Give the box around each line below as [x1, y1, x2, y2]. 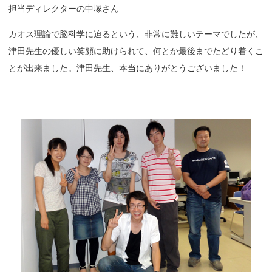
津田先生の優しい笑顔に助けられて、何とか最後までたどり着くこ [8, 46, 263, 56]
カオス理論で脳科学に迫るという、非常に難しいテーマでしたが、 [8, 29, 263, 39]
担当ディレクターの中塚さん [8, 4, 119, 13]
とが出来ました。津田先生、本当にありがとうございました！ [8, 63, 246, 73]
